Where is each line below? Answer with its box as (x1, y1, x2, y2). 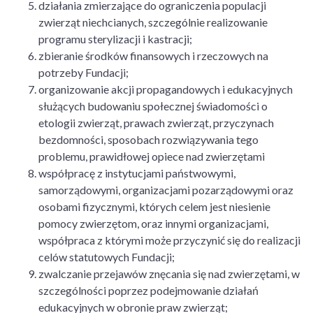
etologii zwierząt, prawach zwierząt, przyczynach (38, 116, 274, 129)
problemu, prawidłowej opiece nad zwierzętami (38, 150, 265, 163)
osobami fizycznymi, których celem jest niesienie (38, 200, 270, 213)
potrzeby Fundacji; (38, 66, 129, 79)
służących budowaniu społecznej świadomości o (38, 99, 268, 112)
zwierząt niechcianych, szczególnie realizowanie (38, 15, 268, 29)
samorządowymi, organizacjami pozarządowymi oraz (38, 183, 293, 196)
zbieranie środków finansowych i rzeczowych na (38, 49, 268, 62)
